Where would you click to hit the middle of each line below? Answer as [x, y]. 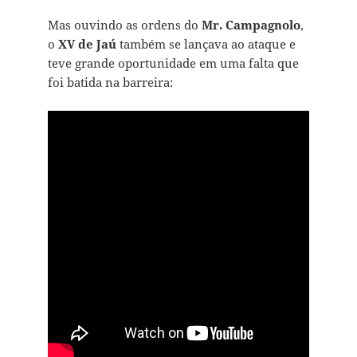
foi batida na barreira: [110, 82]
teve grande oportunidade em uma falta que [173, 63]
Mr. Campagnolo [251, 24]
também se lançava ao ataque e [206, 43]
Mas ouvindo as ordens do [124, 24]
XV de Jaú [87, 43]
